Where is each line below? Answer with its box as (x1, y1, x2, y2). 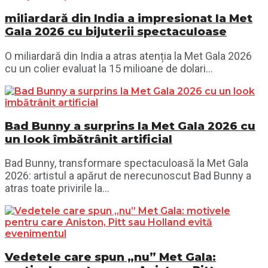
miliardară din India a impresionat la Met (5, 11, 252, 26)
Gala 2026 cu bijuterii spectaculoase (5, 25, 227, 39)
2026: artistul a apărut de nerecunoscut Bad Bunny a (5, 169, 251, 182)
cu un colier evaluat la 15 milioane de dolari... (5, 62, 213, 75)
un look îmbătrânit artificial (5, 132, 172, 146)
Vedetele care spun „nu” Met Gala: (5, 250, 216, 264)
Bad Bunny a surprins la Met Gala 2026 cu (5, 118, 255, 133)
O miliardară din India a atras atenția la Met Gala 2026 (5, 49, 252, 62)
